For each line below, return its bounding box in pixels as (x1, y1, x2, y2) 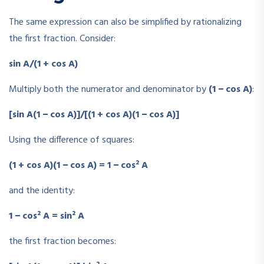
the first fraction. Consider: (9, 31, 115, 47)
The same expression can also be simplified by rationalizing (9, 14, 242, 30)
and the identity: (9, 183, 75, 199)
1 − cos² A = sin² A (9, 208, 84, 224)
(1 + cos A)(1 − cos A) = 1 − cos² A (9, 157, 148, 173)
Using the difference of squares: (9, 132, 134, 148)
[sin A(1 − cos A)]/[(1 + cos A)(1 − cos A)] (9, 107, 179, 123)
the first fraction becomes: (9, 233, 116, 249)
